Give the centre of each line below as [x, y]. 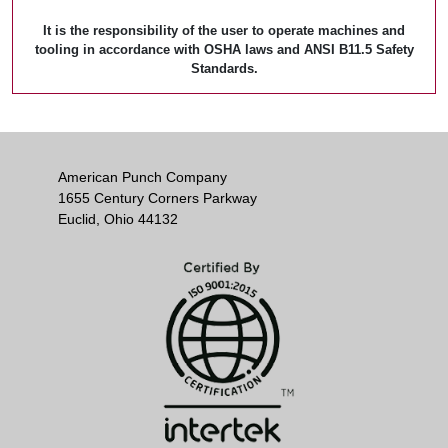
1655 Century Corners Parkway [157, 198]
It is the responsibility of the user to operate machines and [224, 30]
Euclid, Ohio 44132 [118, 219]
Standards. [224, 68]
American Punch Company [142, 177]
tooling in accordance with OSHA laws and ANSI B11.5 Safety [224, 49]
